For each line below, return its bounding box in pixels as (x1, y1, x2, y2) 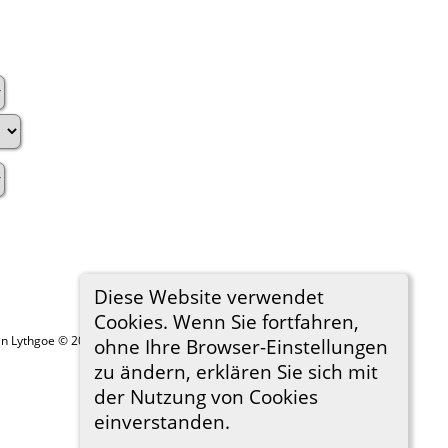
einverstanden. (93, 408, 230, 434)
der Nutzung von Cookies (93, 383, 318, 409)
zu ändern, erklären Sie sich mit (93, 358, 378, 384)
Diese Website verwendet (93, 283, 324, 309)
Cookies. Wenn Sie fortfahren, (93, 308, 359, 334)
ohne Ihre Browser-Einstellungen (93, 333, 388, 359)
